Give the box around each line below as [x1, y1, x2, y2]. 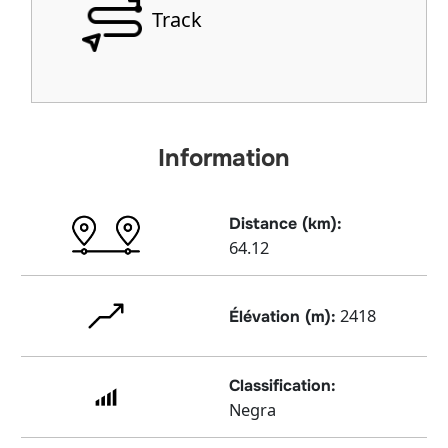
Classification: [229, 374, 336, 396]
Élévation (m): [229, 305, 336, 327]
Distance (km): [229, 212, 342, 234]
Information [158, 143, 290, 174]
